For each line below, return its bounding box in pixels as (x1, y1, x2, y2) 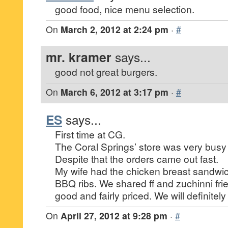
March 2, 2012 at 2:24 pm (61, 23, 168, 36)
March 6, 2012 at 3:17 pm (61, 85, 168, 98)
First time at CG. (55, 127, 125, 141)
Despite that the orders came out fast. (55, 152, 218, 165)
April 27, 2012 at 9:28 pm (61, 209, 167, 222)
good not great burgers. (55, 65, 157, 78)
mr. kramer (46, 48, 111, 66)
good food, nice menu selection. (55, 2, 194, 16)
